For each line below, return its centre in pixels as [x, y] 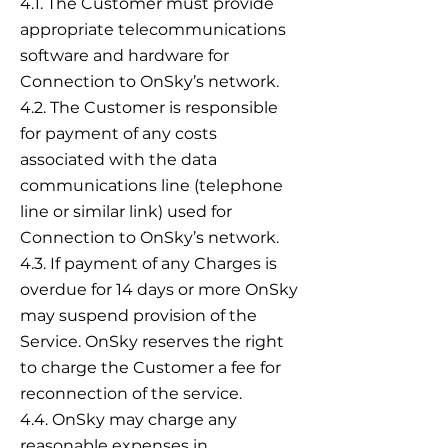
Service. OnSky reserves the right [152, 341]
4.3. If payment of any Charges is [148, 263]
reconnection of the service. [131, 393]
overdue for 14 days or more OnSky [159, 289]
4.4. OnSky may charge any [128, 419]
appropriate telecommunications [153, 29]
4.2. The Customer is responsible [149, 107]
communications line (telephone [151, 185]
